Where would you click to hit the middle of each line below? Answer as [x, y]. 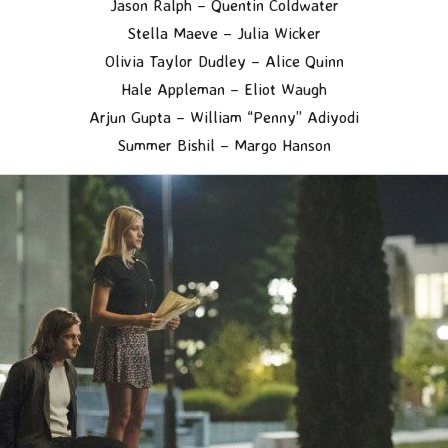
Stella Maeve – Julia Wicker [224, 32]
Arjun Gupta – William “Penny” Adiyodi [224, 116]
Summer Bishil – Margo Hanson [224, 144]
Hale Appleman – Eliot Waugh [224, 88]
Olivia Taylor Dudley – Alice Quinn [224, 60]
